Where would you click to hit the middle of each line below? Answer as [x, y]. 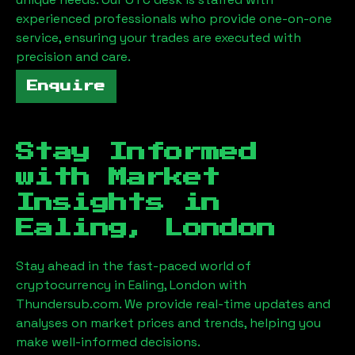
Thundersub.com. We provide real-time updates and [173, 304]
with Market [118, 177]
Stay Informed [137, 152]
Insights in [118, 203]
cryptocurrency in [72, 285]
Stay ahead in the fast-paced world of [134, 266]
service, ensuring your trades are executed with [158, 38]
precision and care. [73, 57]
